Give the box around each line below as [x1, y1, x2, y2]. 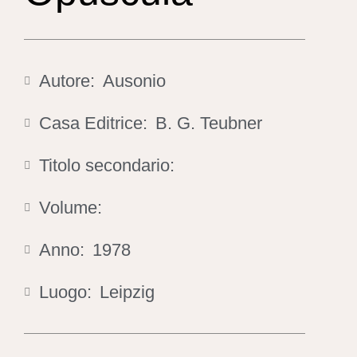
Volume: [39, 198, 102, 218]
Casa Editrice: [39, 113, 147, 133]
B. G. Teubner [155, 113, 262, 133]
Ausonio [103, 71, 166, 91]
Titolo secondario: [39, 155, 175, 175]
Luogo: [39, 282, 92, 302]
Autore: [39, 71, 95, 91]
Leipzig [100, 282, 155, 302]
